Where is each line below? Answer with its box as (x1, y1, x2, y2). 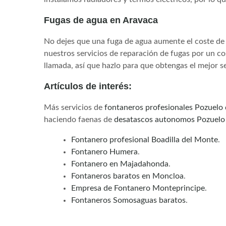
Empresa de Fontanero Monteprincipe (71, 184, 205, 192)
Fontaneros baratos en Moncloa (71, 172, 184, 180)
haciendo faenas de (44, 115, 114, 124)
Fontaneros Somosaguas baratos (71, 196, 186, 204)
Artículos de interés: (44, 81, 132, 91)
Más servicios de (44, 103, 104, 111)
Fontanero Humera (71, 147, 138, 156)
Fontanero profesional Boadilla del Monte (71, 135, 218, 144)
